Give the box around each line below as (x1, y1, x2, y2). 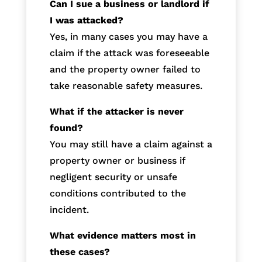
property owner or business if (49, 154, 185, 166)
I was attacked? (49, 14, 123, 26)
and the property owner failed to (49, 63, 201, 75)
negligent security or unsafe (49, 171, 177, 182)
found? (49, 122, 83, 133)
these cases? (49, 246, 110, 257)
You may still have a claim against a (49, 138, 212, 150)
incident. (49, 204, 89, 215)
